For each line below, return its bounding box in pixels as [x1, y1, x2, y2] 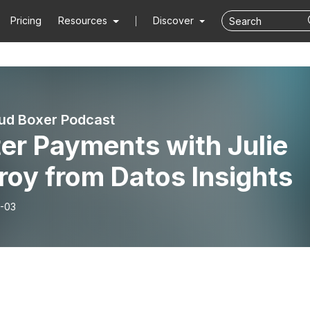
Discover [152, 15, 197, 26]
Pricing [10, 15, 42, 26]
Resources [58, 15, 108, 26]
